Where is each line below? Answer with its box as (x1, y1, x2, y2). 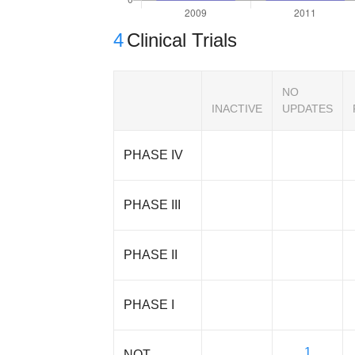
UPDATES (282, 102, 334, 116)
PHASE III (124, 198, 181, 212)
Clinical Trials (127, 29, 238, 52)
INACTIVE (212, 102, 263, 116)
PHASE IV (124, 148, 184, 162)
